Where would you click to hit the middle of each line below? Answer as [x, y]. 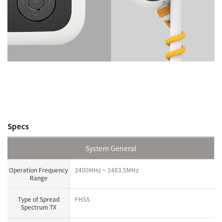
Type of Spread [38, 199]
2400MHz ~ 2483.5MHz [107, 170]
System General [111, 148]
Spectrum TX [38, 207]
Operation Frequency [38, 170]
